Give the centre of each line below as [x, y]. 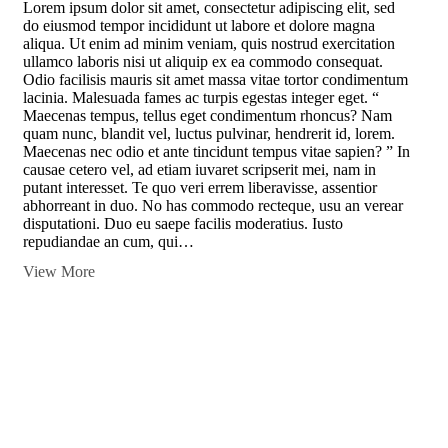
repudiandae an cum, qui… [108, 242]
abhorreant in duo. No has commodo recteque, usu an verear [213, 206]
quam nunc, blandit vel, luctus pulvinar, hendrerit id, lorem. [209, 134]
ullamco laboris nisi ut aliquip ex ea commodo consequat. [203, 62]
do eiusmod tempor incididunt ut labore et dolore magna [199, 26]
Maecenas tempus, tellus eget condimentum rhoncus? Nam [207, 116]
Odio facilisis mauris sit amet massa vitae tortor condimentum [215, 80]
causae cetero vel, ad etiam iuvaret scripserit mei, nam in [199, 170]
